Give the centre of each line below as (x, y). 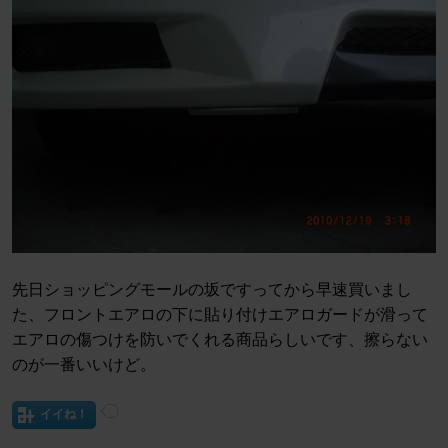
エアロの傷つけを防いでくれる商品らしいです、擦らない (220, 340)
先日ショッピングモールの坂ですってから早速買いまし (212, 290)
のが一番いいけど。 (84, 365)
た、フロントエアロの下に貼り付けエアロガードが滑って (220, 315)
